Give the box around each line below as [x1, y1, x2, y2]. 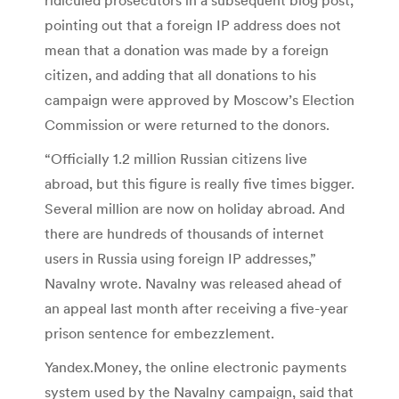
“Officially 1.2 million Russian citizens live [45, 149, 307, 167]
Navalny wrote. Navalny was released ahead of [45, 273, 342, 292]
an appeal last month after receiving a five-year [45, 298, 348, 317]
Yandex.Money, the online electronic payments [45, 357, 346, 376]
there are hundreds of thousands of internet [45, 224, 324, 242]
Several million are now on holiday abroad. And [45, 199, 345, 217]
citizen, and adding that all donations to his [45, 65, 316, 84]
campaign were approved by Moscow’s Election [45, 90, 354, 109]
